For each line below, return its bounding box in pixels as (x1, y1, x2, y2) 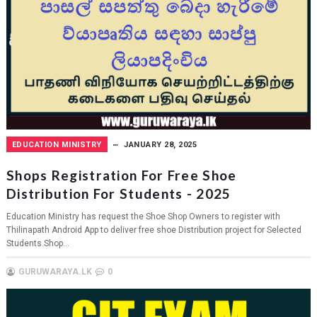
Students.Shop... (6, 238, 69, 248)
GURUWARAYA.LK (18, 266, 92, 277)
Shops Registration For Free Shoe (6, 166, 237, 183)
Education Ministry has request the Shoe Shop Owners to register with (6, 211, 280, 221)
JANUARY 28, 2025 (124, 139, 197, 149)
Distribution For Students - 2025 (6, 185, 231, 202)
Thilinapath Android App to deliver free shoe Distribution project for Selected (6, 224, 301, 235)
